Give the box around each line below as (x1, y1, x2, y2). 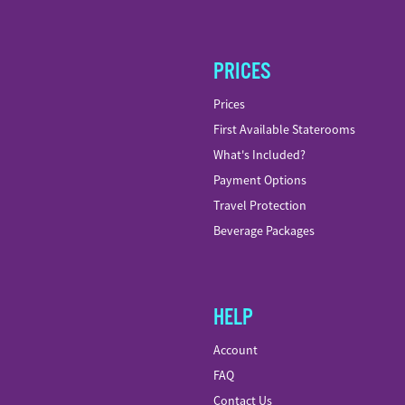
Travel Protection (213, 197, 306, 213)
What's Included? (213, 146, 306, 163)
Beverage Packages (213, 222, 315, 239)
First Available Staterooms (213, 121, 355, 137)
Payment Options (213, 172, 306, 188)
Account (213, 342, 258, 358)
